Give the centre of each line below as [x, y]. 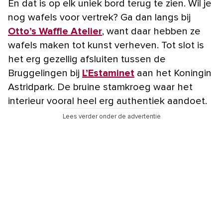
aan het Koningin [173, 73]
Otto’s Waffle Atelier [55, 31]
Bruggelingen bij [45, 73]
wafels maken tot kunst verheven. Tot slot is [106, 45]
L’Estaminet [108, 73]
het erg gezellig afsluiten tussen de [87, 59]
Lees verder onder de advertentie [111, 116]
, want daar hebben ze [151, 31]
